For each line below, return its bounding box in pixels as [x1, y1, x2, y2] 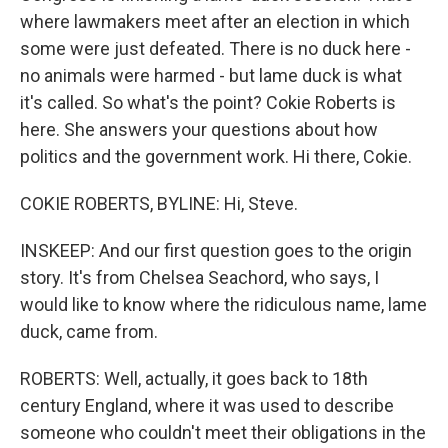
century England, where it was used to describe [20, 395, 394, 416]
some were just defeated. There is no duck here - [20, 38, 411, 59]
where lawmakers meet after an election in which [20, 11, 410, 32]
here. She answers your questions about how [20, 119, 378, 140]
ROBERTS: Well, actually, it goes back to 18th [20, 368, 368, 389]
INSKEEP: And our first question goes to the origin [20, 240, 412, 261]
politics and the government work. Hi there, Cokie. [20, 146, 412, 167]
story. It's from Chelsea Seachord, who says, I [20, 267, 379, 288]
